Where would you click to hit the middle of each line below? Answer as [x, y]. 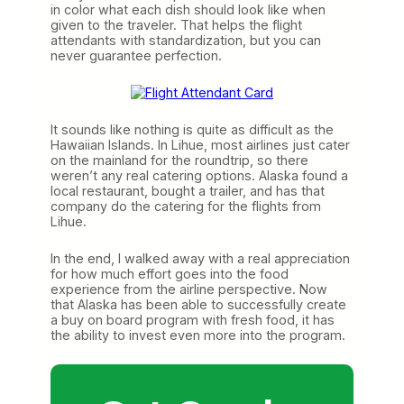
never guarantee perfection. [136, 55]
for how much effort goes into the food [170, 273]
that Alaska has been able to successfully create [198, 304]
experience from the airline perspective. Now [189, 289]
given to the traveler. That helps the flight [176, 24]
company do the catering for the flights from [186, 206]
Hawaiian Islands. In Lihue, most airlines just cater [200, 144]
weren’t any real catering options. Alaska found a [199, 175]
